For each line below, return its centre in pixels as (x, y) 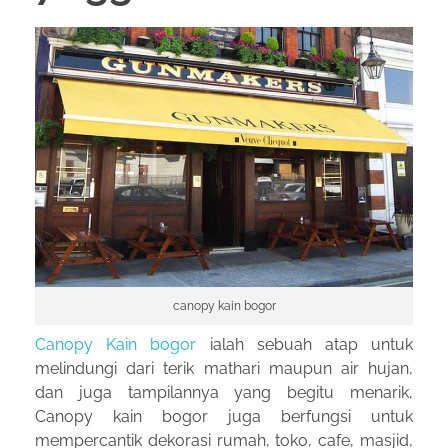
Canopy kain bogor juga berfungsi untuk (224, 416)
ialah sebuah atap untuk (305, 344)
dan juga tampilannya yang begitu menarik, (224, 392)
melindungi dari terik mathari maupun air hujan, (224, 368)
